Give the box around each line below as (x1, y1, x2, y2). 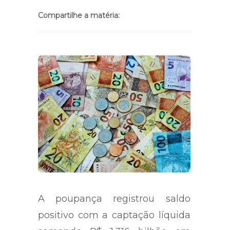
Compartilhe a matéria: (38, 11, 120, 20)
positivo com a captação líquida (38, 209, 190, 221)
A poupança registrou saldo (38, 193, 190, 204)
